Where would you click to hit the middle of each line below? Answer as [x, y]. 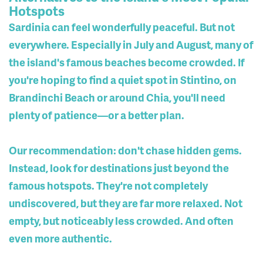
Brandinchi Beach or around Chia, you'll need [117, 97]
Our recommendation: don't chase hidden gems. [125, 150]
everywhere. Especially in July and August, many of [131, 45]
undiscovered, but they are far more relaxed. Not [126, 203]
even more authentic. [60, 238]
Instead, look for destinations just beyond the [119, 168]
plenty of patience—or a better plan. [97, 115]
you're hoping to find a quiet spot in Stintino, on [123, 80]
